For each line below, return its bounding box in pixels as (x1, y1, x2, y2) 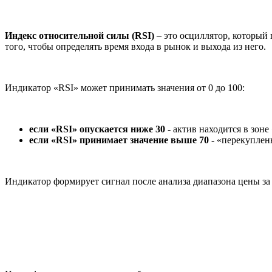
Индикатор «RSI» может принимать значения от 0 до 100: (5, 83, 245, 93)
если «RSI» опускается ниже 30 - (29, 124, 173, 135)
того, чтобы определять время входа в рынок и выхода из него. (5, 41, 266, 52)
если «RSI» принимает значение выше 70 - (29, 135, 217, 146)
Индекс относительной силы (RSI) (5, 30, 154, 41)
